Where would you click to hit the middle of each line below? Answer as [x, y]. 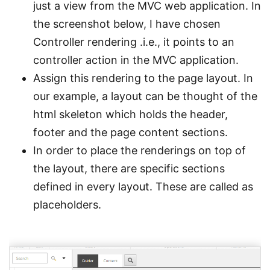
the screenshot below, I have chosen [127, 24]
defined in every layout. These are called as [143, 187]
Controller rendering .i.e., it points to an [134, 42]
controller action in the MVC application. [136, 60]
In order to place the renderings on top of [140, 151]
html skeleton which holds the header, [130, 115]
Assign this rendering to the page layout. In [143, 78]
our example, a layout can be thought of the [145, 96]
